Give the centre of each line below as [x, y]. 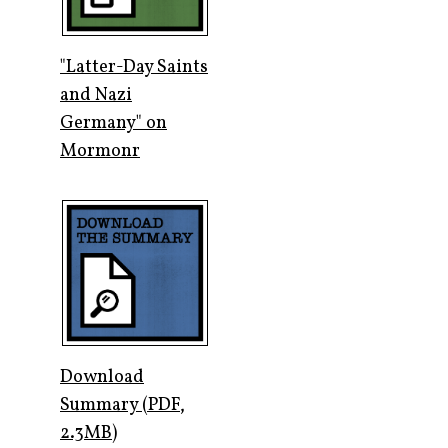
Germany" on [113, 123]
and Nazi [96, 95]
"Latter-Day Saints [134, 67]
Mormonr [100, 151]
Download [102, 377]
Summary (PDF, [122, 405]
